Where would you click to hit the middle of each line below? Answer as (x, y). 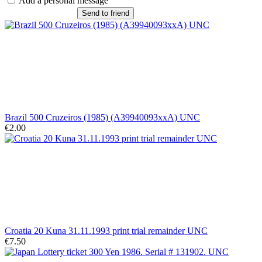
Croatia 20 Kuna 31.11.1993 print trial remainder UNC (106, 230)
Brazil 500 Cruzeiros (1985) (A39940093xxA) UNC (102, 117)
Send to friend (106, 13)
